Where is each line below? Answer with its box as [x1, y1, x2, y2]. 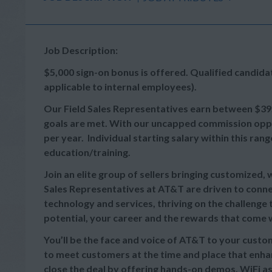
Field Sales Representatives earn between [62, 103, 254, 114]
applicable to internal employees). [44, 81, 197, 92]
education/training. [44, 146, 131, 158]
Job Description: [44, 44, 118, 56]
